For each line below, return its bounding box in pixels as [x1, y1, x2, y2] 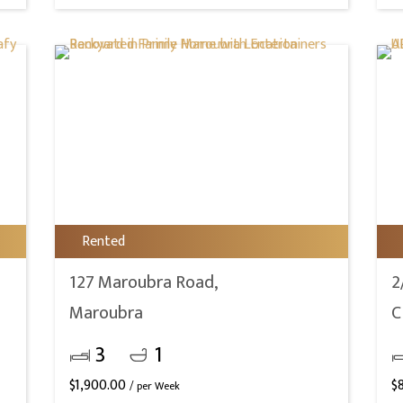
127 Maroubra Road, [69, 267, 219, 298]
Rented [82, 229, 126, 254]
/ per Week [130, 377, 181, 395]
